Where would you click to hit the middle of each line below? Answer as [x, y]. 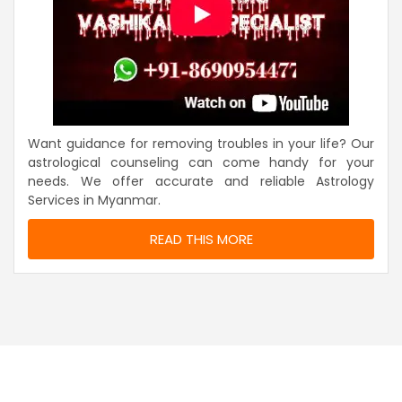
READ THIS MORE [201, 240]
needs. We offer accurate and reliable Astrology [201, 182]
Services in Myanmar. [94, 201]
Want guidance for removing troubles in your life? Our [201, 144]
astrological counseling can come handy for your [201, 163]
